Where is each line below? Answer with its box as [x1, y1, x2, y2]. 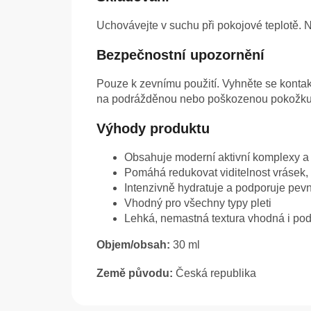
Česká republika [173, 267, 256, 280]
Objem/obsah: [96, 239, 170, 251]
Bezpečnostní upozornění [96, 47, 264, 63]
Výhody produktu [96, 121, 210, 137]
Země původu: [96, 267, 173, 280]
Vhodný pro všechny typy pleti [124, 197, 271, 210]
